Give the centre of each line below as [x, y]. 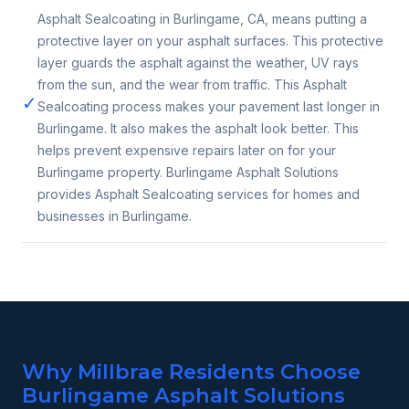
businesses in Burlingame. [115, 215]
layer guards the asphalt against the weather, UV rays [198, 62]
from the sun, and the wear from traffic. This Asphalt [192, 84]
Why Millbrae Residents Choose [191, 371]
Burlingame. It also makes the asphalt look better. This [198, 128]
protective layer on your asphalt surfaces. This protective [210, 40]
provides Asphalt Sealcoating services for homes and [199, 194]
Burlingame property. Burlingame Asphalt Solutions [188, 172]
